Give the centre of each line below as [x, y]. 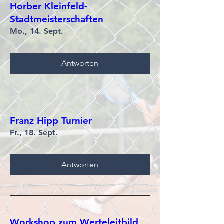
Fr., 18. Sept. [34, 133]
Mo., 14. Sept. [37, 31]
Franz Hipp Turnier [51, 121]
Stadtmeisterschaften [57, 19]
